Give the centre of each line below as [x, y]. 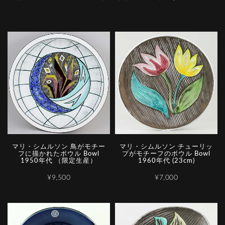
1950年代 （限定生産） [59, 161]
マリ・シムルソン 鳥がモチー [59, 147]
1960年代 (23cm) [166, 161]
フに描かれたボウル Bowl [59, 154]
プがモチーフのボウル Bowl [166, 154]
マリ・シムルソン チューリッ [166, 147]
